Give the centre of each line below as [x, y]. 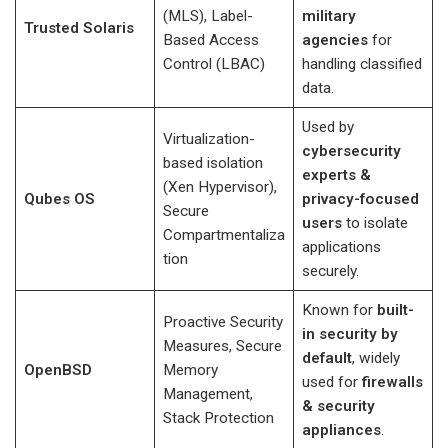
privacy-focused [360, 199]
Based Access [210, 40]
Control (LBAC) [213, 64]
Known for [339, 310]
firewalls [392, 382]
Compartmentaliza [223, 235]
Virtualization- [208, 139]
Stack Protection [218, 418]
